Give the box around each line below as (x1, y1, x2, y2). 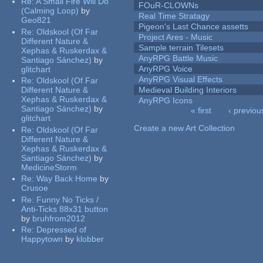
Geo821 (21, 15, 52, 25)
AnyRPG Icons (139, 96, 193, 106)
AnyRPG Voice (139, 64, 193, 74)
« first (190, 106, 211, 116)
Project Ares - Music (139, 32, 213, 42)
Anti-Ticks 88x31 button (21, 204, 109, 214)
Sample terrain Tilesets (139, 43, 224, 53)
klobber (76, 234, 104, 244)
